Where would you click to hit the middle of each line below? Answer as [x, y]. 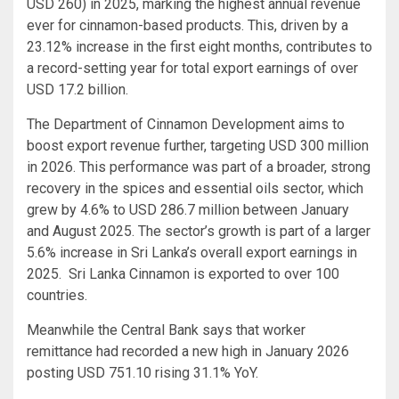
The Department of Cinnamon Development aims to [186, 124]
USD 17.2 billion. [77, 89]
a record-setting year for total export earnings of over [192, 68]
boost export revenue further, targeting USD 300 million [198, 145]
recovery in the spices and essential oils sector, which [195, 188]
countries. [57, 295]
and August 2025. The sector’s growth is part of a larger [199, 231]
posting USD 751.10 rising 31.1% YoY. [142, 372]
